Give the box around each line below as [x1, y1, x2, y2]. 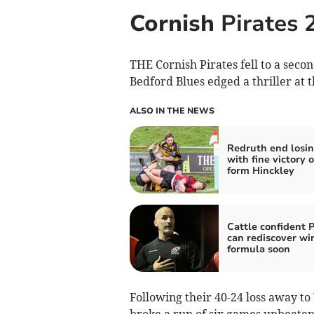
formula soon [226, 243, 290, 257]
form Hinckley [226, 164, 294, 178]
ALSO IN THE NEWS [129, 105, 214, 117]
